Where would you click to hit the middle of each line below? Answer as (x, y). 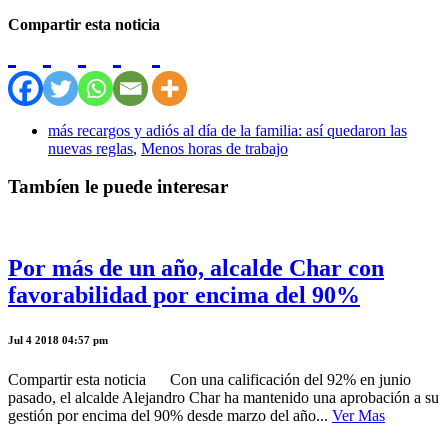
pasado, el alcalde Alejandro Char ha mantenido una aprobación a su (223, 397)
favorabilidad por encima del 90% (184, 294)
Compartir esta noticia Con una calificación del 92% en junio (209, 379)
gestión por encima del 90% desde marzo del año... (170, 415)
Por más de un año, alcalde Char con (196, 267)
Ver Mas (358, 415)
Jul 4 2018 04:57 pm (58, 339)
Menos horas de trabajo (214, 148)
